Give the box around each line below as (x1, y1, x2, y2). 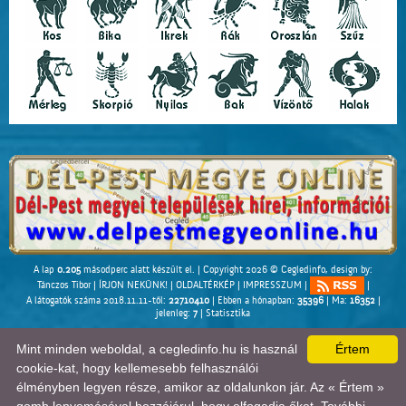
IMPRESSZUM (242, 279, 302, 291)
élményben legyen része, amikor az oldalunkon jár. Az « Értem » (16, 380, 384, 394)
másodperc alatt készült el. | (81, 265, 203, 276)
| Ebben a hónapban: (208, 295, 297, 307)
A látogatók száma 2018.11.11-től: (25, 295, 169, 307)
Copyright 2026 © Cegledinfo (203, 265, 325, 276)
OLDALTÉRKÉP (175, 279, 235, 291)
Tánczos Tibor (36, 279, 91, 291)
